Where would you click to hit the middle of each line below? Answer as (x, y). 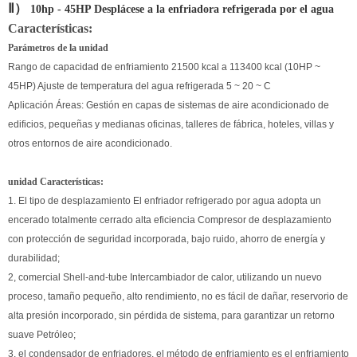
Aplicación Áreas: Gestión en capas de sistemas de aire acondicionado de (169, 106)
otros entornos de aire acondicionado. (90, 144)
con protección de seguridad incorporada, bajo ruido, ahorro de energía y (167, 239)
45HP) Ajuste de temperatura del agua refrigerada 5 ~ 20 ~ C (139, 86)
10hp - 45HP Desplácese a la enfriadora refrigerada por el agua (180, 10)
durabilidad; (34, 259)
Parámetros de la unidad (58, 48)
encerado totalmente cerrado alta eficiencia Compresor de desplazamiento (170, 220)
